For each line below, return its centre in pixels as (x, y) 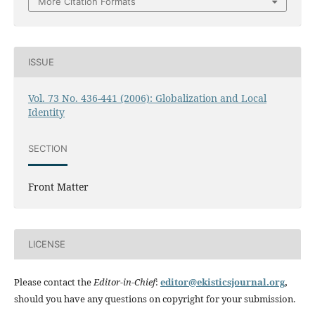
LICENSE (46, 244)
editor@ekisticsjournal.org (222, 282)
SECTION (47, 149)
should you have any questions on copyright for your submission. (154, 298)
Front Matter (58, 186)
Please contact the (53, 282)
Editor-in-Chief (124, 282)
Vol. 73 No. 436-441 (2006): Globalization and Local (147, 98)
